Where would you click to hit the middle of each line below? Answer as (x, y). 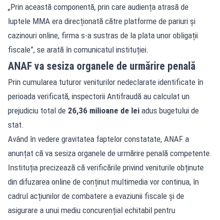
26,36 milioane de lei (104, 110)
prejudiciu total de (38, 110)
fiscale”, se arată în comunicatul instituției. (78, 49)
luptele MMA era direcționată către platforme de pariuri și (102, 21)
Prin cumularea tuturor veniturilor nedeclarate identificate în (106, 82)
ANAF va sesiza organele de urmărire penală (102, 66)
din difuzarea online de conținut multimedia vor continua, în (103, 181)
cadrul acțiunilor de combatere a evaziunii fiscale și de (96, 196)
